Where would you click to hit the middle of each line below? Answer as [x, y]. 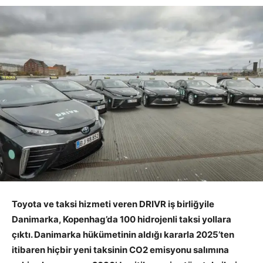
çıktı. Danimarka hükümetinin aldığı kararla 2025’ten [123, 234]
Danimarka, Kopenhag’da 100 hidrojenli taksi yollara [122, 219]
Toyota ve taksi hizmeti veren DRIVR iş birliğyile [113, 204]
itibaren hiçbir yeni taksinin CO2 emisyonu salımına [120, 249]
